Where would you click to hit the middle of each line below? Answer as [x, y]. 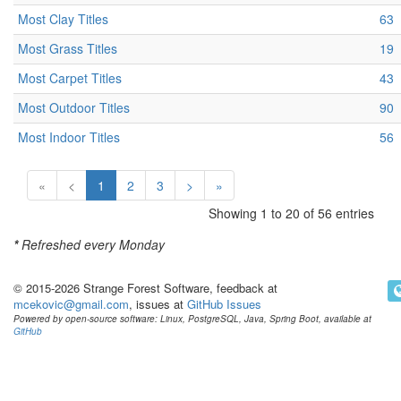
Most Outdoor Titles [74, 108]
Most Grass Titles [68, 49]
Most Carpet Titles [70, 78]
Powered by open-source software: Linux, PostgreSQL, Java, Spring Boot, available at [192, 319]
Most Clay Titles [63, 19]
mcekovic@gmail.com [71, 304]
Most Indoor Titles [69, 137]
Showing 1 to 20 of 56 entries [291, 213]
